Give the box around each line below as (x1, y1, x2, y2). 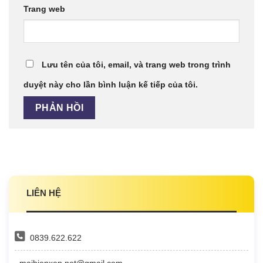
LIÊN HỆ (26, 188, 61, 198)
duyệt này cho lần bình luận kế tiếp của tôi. (23, 80, 198, 90)
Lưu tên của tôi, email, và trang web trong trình (42, 60, 231, 70)
